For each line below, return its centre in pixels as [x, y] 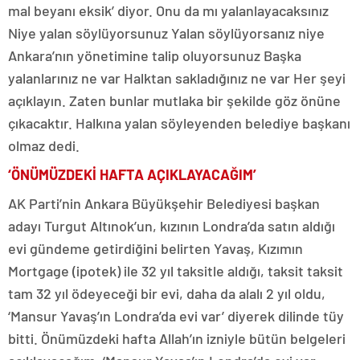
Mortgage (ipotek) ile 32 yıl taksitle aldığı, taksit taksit [176, 270]
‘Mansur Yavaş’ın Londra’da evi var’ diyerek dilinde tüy [176, 315]
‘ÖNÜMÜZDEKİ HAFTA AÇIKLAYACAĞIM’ [132, 174]
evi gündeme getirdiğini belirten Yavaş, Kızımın [155, 248]
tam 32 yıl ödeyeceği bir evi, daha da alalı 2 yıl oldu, [167, 293]
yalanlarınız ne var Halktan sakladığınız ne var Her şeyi [177, 78]
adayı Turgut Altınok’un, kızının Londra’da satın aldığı [172, 225]
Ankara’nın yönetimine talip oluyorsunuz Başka [155, 55]
